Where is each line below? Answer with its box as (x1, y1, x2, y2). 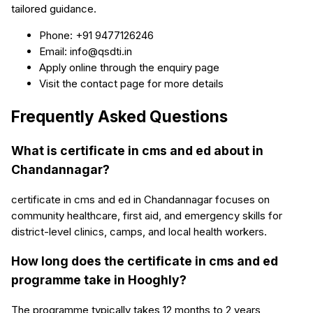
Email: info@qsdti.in (39, 45, 132, 59)
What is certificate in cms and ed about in (11, 143, 263, 159)
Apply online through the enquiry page (39, 61, 219, 75)
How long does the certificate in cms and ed (11, 254, 278, 269)
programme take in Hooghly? (11, 272, 187, 288)
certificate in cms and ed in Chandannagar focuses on (11, 192, 270, 206)
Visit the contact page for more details (39, 77, 224, 91)
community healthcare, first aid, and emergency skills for (11, 208, 282, 222)
